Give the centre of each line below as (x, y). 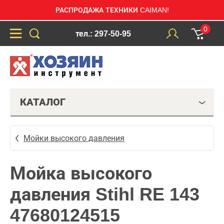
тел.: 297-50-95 (103, 33)
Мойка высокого (81, 173)
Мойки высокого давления (74, 138)
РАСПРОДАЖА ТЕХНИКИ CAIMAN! (112, 10)
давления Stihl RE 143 (105, 194)
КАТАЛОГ (43, 102)
